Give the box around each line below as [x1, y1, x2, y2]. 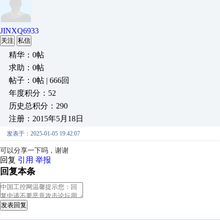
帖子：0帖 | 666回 [9, 76, 69, 84]
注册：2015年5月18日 [9, 114, 83, 123]
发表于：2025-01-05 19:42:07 [7, 130, 80, 137]
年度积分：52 [9, 89, 56, 97]
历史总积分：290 [9, 102, 68, 110]
